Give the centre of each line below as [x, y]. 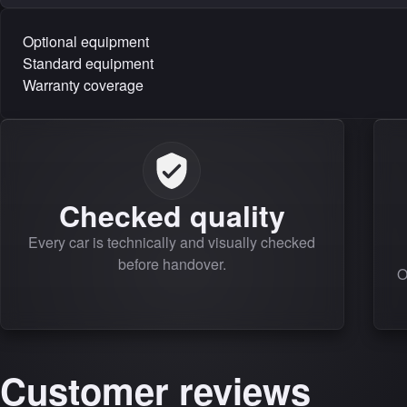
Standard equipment [88, 63]
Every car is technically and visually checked [172, 242]
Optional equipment [86, 41]
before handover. [172, 263]
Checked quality [172, 215]
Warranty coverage [83, 84]
